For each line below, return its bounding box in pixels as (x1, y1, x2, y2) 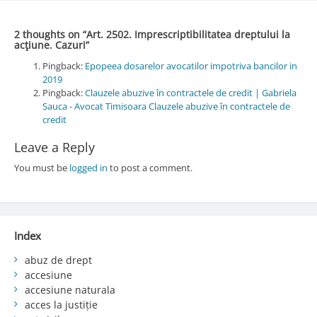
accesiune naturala (24, 282, 115, 296)
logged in (69, 161, 108, 174)
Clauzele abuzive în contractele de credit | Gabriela (84, 86, 296, 99)
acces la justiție (24, 297, 98, 311)
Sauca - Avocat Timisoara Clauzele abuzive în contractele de (42, 99, 290, 113)
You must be (13, 161, 69, 174)
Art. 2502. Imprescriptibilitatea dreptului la (86, 27, 290, 41)
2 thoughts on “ (13, 27, 86, 41)
